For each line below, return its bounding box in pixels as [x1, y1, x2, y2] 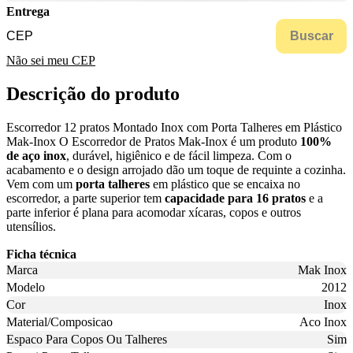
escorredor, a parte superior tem [6, 191, 165, 206]
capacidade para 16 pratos [165, 191, 306, 206]
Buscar [289, 29, 333, 43]
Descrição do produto [6, 84, 180, 105]
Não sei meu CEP [6, 54, 95, 68]
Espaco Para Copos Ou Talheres [6, 333, 167, 347]
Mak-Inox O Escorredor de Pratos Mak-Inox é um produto [6, 135, 300, 149]
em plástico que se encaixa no [150, 177, 300, 191]
